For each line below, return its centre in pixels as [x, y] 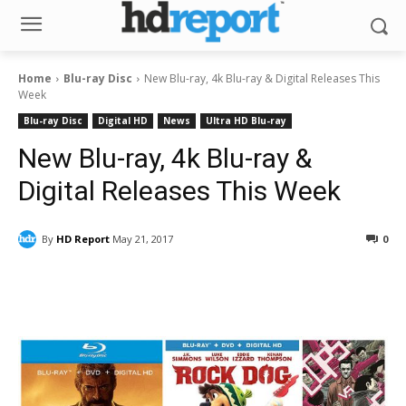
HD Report [83, 238]
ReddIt [200, 285]
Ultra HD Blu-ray [246, 121]
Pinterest [309, 285]
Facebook [86, 285]
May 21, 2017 [143, 239]
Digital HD [123, 121]
